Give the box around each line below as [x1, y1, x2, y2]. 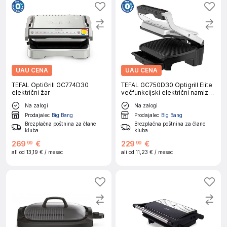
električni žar [12, 89, 50, 96]
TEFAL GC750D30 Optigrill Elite [121, 81, 212, 89]
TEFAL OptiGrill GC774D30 [12, 81, 89, 89]
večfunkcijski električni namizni [121, 89, 213, 96]
